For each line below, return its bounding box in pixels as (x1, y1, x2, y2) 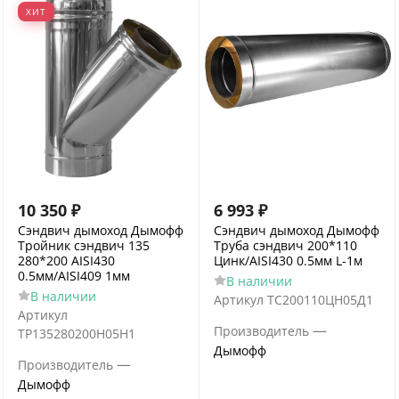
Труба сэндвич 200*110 (214, 237, 357, 254)
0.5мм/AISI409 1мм (18, 267, 130, 284)
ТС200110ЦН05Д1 (267, 291, 373, 308)
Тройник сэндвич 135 (18, 237, 150, 254)
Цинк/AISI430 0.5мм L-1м (214, 252, 362, 269)
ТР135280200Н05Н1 (18, 325, 135, 342)
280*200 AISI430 (18, 252, 115, 269)
